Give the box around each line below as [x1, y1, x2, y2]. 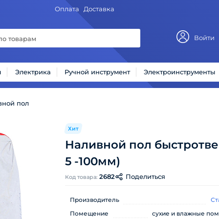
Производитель [70, 196, 119, 203]
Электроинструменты [144, 67, 216, 76]
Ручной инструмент [65, 67, 131, 76]
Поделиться [126, 173, 165, 180]
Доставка [83, 4, 114, 13]
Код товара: [65, 174, 99, 180]
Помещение [70, 210, 109, 217]
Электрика [15, 67, 51, 76]
